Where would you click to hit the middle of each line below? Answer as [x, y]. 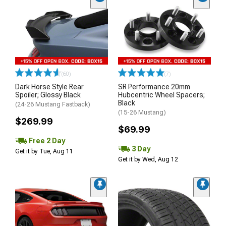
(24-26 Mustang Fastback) [53, 104]
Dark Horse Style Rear [49, 87]
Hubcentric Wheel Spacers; [161, 95]
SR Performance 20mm [154, 87]
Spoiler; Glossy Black [48, 95]
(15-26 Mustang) [142, 112]
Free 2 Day [46, 140]
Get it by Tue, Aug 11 [44, 151]
